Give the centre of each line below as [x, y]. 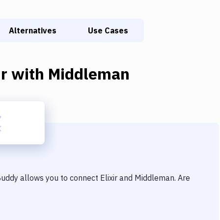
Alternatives [33, 30]
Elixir [109, 178]
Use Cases [108, 30]
